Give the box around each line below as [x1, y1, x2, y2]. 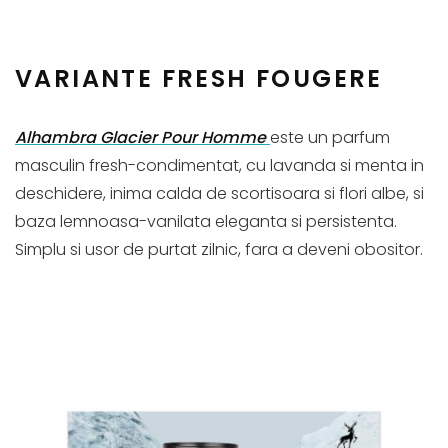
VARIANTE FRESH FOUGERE [15, 61, 383, 95]
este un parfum [270, 125, 390, 149]
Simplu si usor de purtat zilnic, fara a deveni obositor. [15, 237, 423, 261]
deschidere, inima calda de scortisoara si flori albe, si [15, 181, 424, 205]
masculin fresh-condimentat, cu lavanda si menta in [15, 153, 424, 177]
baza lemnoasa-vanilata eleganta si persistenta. [15, 209, 397, 233]
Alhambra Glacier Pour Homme [15, 125, 266, 149]
